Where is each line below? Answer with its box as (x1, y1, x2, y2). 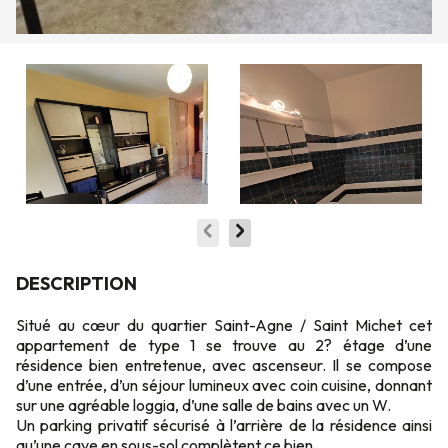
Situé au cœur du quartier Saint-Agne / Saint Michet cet (16, 315, 432, 335)
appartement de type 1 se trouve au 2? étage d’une (16, 335, 432, 355)
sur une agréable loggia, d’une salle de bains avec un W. (16, 395, 391, 415)
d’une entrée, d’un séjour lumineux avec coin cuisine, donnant (16, 375, 432, 395)
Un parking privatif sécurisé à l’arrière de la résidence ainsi (16, 415, 432, 435)
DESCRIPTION (16, 272, 137, 295)
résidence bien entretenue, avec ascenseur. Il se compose (16, 355, 432, 375)
